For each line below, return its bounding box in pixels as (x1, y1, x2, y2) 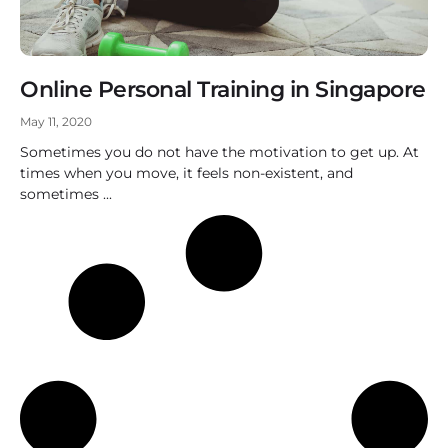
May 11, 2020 (20, 114, 92, 129)
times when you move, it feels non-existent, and (20, 164, 353, 182)
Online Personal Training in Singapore (20, 76, 426, 103)
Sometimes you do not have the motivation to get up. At (20, 143, 419, 161)
